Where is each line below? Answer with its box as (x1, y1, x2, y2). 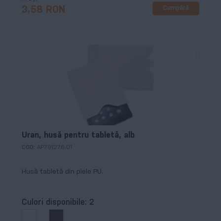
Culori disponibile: (22, 198, 89, 206)
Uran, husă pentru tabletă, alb (22, 131, 135, 139)
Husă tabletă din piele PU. (22, 168, 103, 175)
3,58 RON (22, 5, 65, 15)
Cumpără (163, 5, 189, 12)
